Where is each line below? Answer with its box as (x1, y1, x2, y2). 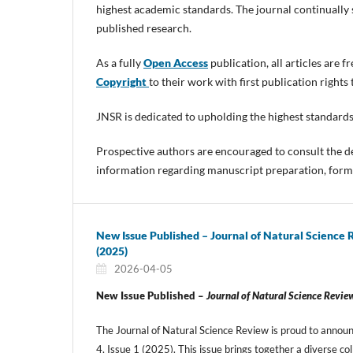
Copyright (96, 75, 147, 89)
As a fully (96, 56, 143, 70)
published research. (96, 21, 191, 35)
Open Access (143, 56, 208, 70)
